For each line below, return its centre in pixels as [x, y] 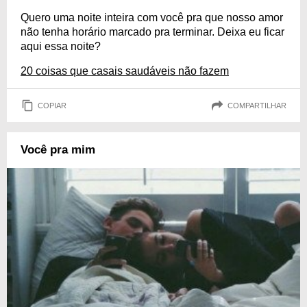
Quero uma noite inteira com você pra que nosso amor [152, 17]
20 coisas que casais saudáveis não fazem [125, 71]
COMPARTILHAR [257, 105]
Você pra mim [58, 150]
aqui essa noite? [61, 46]
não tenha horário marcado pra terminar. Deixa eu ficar [152, 32]
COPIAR [52, 105]
